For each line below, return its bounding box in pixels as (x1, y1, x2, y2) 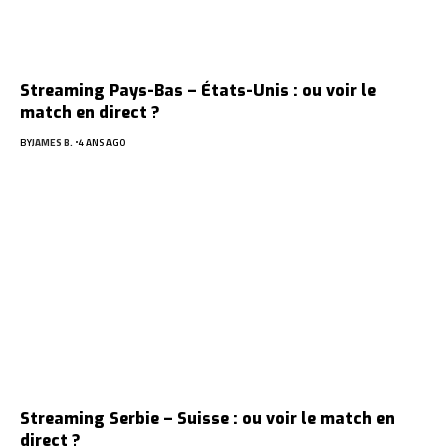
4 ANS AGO (77, 134, 125, 150)
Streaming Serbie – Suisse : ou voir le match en (20, 407, 395, 429)
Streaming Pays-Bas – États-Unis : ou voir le (20, 79, 376, 101)
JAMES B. (32, 134, 73, 150)
